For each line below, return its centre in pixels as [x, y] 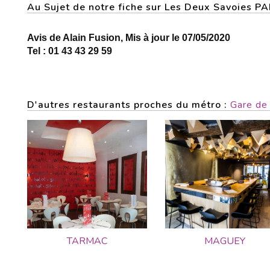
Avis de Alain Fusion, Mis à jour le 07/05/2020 [129, 38]
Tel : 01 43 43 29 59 [70, 51]
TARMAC [87, 241]
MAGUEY [225, 241]
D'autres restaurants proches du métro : [129, 105]
